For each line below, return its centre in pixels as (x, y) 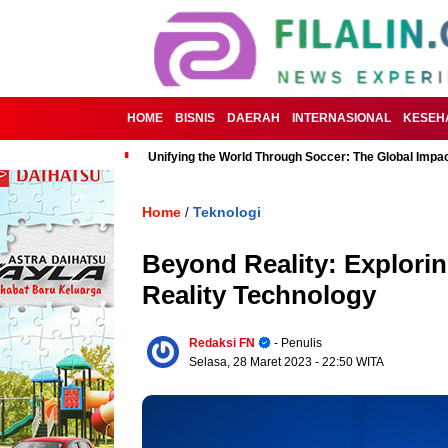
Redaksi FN (222, 343)
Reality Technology (259, 295)
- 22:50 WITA (349, 362)
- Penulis (296, 343)
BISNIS (195, 118)
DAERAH (253, 118)
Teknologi (227, 212)
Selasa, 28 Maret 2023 (252, 362)
